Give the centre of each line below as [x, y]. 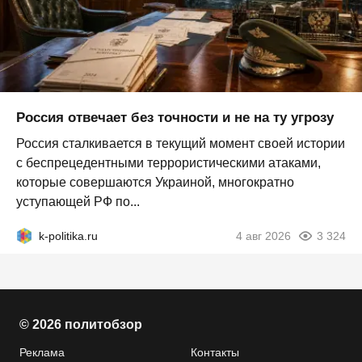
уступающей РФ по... [78, 201]
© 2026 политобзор [81, 324]
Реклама [42, 352]
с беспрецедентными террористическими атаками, [168, 162]
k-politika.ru [68, 236]
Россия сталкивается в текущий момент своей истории [181, 143]
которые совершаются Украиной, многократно [155, 182]
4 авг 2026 [263, 236]
